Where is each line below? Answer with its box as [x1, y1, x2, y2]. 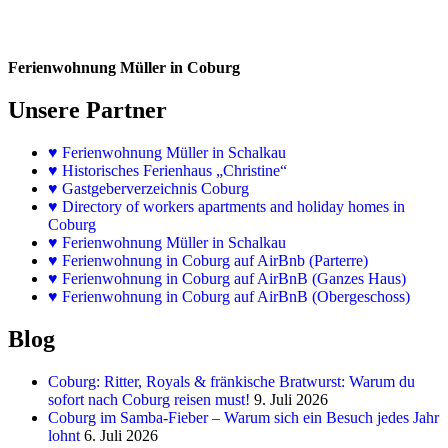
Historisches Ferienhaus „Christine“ [58, 161, 287, 179]
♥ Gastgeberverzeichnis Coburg [48, 179, 249, 197]
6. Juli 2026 [84, 426, 158, 444]
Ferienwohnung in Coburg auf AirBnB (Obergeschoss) [58, 287, 410, 305]
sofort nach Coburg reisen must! [48, 390, 250, 408]
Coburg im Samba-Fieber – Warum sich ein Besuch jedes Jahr [48, 408, 439, 426]
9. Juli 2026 [254, 390, 328, 408]
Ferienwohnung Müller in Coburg [8, 59, 240, 77]
